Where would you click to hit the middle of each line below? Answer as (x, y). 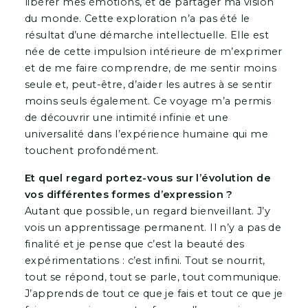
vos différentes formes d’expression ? (129, 195)
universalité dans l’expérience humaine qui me (146, 134)
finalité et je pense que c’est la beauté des (134, 244)
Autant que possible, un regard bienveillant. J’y (147, 211)
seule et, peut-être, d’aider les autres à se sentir (148, 85)
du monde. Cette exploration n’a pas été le (137, 19)
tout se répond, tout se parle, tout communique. (153, 277)
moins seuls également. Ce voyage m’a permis (148, 101)
